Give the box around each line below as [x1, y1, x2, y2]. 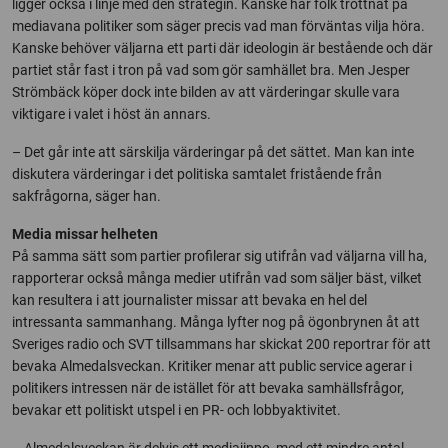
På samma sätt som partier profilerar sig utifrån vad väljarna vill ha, [12, 247, 427, 264]
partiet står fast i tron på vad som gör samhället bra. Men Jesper [12, 61, 410, 78]
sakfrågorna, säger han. [12, 187, 161, 204]
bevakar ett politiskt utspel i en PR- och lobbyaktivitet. [12, 401, 341, 418]
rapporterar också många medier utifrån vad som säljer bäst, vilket [12, 269, 422, 286]
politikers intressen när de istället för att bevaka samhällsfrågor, [12, 379, 404, 396]
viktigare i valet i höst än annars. [12, 105, 211, 122]
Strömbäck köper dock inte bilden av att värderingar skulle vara [12, 83, 400, 100]
